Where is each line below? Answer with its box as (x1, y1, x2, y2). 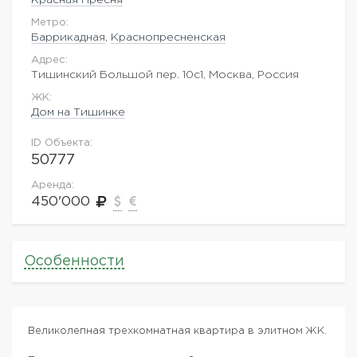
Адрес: (31, 55, 68, 65)
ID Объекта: (31, 138, 92, 147)
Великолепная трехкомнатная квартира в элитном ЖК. (28, 326, 327, 335)
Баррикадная (31, 32, 105, 42)
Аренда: (31, 180, 74, 190)
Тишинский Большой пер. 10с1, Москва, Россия (31, 69, 299, 80)
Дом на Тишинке (31, 107, 125, 117)
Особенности (24, 254, 124, 268)
